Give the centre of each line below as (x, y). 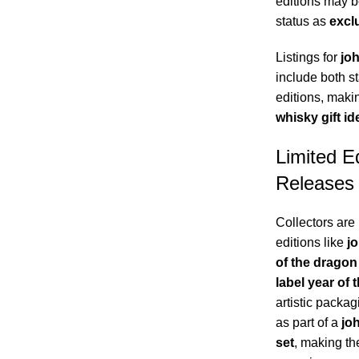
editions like (311, 243)
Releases (315, 184)
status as (302, 22)
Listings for (308, 58)
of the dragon (316, 263)
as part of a (308, 323)
